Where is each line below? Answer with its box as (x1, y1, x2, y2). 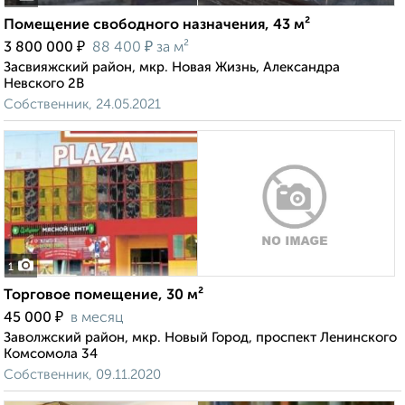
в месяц (71, 311, 124, 326)
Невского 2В (4, 77, 84, 91)
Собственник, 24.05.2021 (4, 98, 161, 112)
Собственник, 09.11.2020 (4, 368, 161, 382)
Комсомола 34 (4, 347, 98, 362)
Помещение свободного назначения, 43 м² (4, 18, 310, 33)
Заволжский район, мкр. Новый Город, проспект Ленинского (4, 331, 397, 345)
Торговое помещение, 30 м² (4, 288, 203, 304)
